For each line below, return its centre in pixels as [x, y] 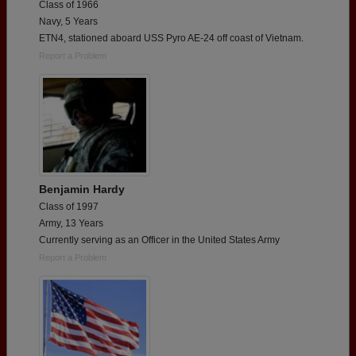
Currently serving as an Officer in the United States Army [159, 240]
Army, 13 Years [71, 223]
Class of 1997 [69, 206]
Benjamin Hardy [82, 189]
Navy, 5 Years [68, 21]
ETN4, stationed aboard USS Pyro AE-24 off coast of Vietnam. [171, 38]
